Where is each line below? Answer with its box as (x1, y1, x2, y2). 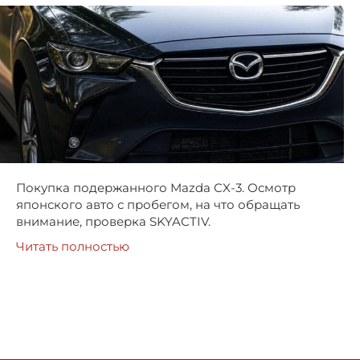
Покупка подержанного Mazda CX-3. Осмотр (16, 180, 296, 196)
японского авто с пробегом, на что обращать (16, 197, 300, 213)
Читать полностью (16, 239, 129, 255)
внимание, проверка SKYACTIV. (16, 214, 211, 230)
